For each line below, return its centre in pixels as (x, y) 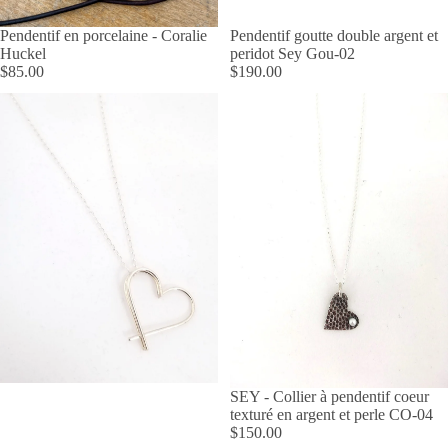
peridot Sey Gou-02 (292, 53)
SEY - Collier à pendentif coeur (329, 396)
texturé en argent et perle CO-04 (331, 414)
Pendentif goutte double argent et (334, 35)
